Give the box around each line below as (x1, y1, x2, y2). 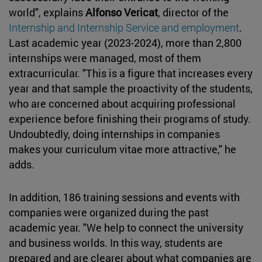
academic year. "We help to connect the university (9, 220, 243, 235)
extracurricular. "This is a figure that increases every (9, 65, 253, 80)
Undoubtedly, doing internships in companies (9, 126, 220, 141)
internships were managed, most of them (9, 50, 201, 65)
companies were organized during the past (9, 205, 209, 219)
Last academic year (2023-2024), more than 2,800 (9, 35, 242, 50)
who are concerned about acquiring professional (9, 96, 236, 111)
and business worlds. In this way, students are (9, 235, 223, 250)
